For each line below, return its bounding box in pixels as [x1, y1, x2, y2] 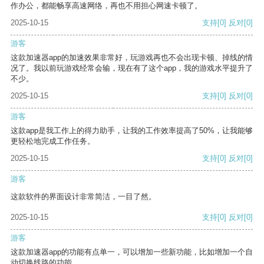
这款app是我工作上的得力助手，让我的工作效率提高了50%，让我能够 [11, 126, 253, 136]
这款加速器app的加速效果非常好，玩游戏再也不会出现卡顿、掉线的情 [11, 53, 253, 62]
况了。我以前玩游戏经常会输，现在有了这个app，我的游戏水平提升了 [11, 64, 253, 73]
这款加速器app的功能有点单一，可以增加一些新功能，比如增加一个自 [11, 247, 253, 257]
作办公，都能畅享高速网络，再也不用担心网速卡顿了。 [11, 1, 202, 11]
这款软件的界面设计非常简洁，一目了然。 [11, 192, 156, 202]
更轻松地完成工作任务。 [11, 137, 95, 146]
